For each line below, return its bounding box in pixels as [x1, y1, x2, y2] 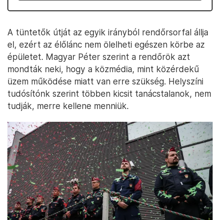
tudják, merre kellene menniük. [7, 101, 129, 111]
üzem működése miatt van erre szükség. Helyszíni [7, 76, 203, 86]
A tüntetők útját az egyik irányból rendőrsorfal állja [7, 27, 208, 37]
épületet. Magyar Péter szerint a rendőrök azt [7, 52, 190, 62]
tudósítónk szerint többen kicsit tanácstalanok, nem [7, 88, 211, 99]
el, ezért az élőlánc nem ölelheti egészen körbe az [7, 39, 205, 50]
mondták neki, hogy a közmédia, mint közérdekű [7, 64, 199, 74]
